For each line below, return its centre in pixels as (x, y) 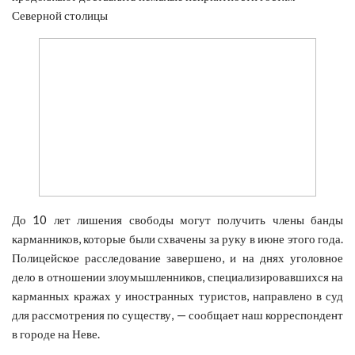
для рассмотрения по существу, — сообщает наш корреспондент (177, 314)
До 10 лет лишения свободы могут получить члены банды (177, 219)
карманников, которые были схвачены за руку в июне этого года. (177, 238)
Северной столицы (60, 15)
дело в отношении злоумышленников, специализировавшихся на (177, 276)
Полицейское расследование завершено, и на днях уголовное (177, 257)
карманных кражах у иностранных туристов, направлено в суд (177, 295)
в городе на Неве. (56, 333)
